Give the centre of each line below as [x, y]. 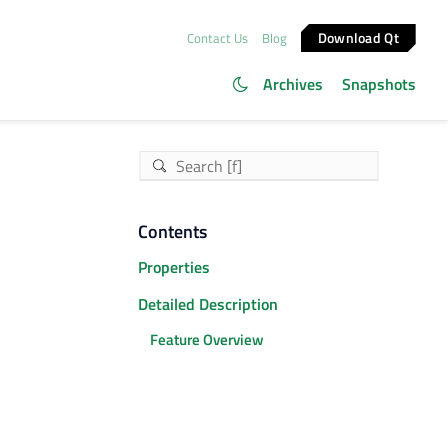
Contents [172, 231]
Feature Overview [207, 340]
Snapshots [379, 84]
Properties [174, 267]
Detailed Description [208, 303]
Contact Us [217, 37]
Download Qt [359, 37]
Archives [292, 84]
